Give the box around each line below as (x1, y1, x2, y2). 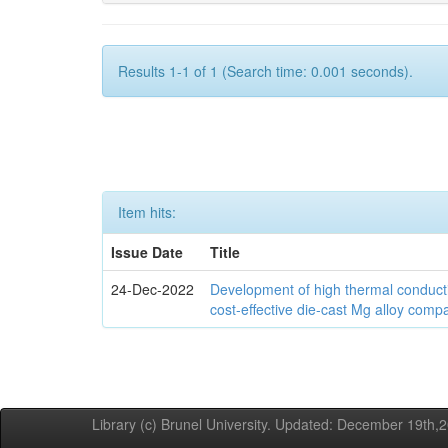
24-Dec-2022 (111, 279, 195, 299)
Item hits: (118, 202, 176, 222)
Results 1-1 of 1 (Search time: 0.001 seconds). (118, 61, 413, 81)
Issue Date (111, 242, 184, 262)
